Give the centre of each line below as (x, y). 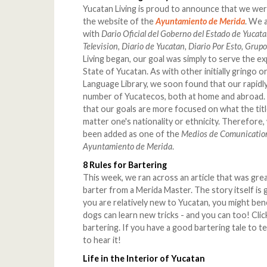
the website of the (119, 21)
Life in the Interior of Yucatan (144, 259)
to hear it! (102, 240)
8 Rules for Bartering (125, 165)
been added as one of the (132, 134)
